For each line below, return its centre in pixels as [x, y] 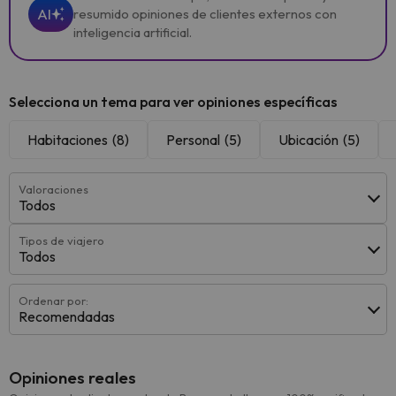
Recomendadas [67, 316]
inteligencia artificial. [133, 32]
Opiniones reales [72, 377]
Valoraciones [53, 189]
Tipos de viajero [61, 240]
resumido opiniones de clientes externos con [205, 14]
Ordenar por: [53, 301]
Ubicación [308, 140]
